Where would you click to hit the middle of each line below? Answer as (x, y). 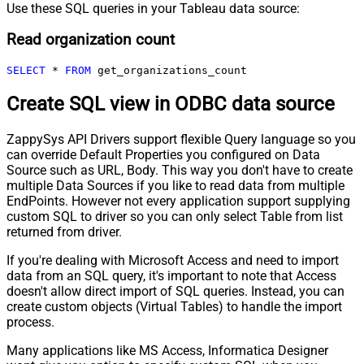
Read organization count (91, 40)
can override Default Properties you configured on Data (163, 154)
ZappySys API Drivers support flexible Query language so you (181, 139)
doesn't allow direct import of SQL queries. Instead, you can (175, 291)
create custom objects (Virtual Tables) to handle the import (174, 306)
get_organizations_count (169, 71)
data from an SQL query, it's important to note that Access (171, 275)
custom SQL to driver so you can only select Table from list (175, 216)
